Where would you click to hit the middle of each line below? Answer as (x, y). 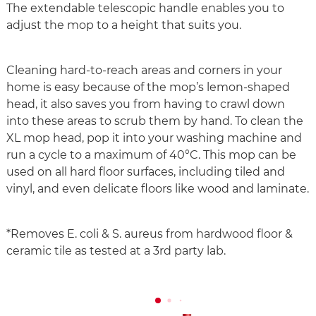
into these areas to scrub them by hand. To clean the (155, 121)
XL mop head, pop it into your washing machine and (154, 138)
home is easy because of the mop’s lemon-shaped (148, 87)
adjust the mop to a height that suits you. (125, 25)
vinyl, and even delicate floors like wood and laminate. (158, 189)
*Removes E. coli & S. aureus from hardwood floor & (150, 234)
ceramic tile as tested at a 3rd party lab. (116, 251)
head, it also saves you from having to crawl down (146, 104)
